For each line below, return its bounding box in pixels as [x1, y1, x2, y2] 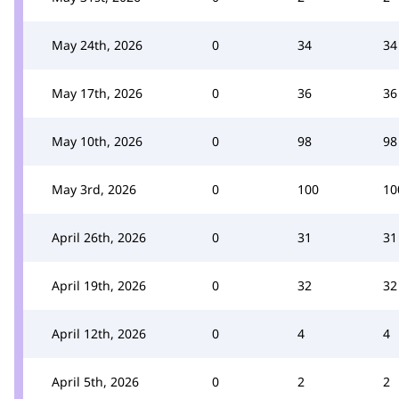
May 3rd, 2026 [52, 181, 136, 198]
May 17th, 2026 [52, 85, 142, 102]
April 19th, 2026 [52, 277, 146, 294]
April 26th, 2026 [52, 229, 146, 246]
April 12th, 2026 [52, 325, 146, 342]
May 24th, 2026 [52, 37, 142, 53]
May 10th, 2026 [52, 133, 142, 150]
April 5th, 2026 [52, 373, 139, 390]
